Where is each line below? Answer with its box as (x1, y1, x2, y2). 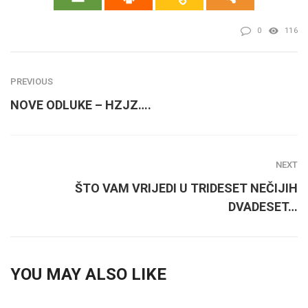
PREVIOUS (10, 76, 53, 87)
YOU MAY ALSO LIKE (10, 264, 166, 284)
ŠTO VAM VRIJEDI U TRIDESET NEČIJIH (75, 180, 298, 195)
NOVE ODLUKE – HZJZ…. (10, 97, 151, 112)
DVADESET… (228, 199, 298, 214)
